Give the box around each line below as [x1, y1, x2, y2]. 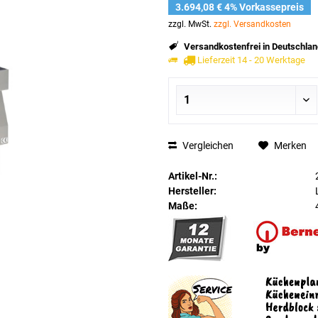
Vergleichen [180, 140, 234, 151]
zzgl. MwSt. [168, 19, 214, 29]
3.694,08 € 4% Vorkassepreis [175, 1, 304, 13]
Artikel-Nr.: [168, 170, 217, 182]
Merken [273, 140, 307, 151]
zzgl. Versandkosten [213, 19, 291, 29]
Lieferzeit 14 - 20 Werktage [194, 55, 305, 65]
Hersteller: [168, 185, 216, 197]
